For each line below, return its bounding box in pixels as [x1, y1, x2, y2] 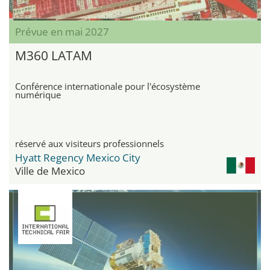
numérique [15, 89, 61, 101]
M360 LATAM [15, 47, 92, 64]
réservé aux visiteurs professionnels [15, 137, 164, 150]
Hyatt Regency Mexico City [15, 151, 140, 165]
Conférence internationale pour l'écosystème [15, 80, 200, 93]
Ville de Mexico [15, 164, 85, 178]
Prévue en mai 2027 [15, 25, 109, 39]
